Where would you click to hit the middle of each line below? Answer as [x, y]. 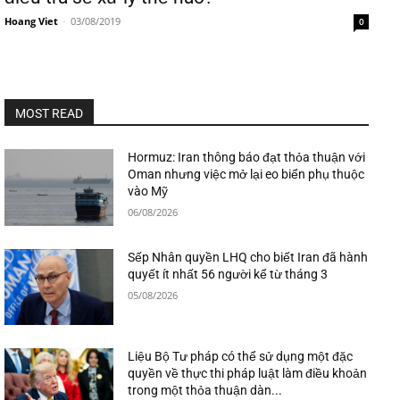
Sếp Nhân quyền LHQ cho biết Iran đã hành [248, 257]
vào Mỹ [148, 191]
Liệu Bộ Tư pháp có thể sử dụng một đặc [241, 357]
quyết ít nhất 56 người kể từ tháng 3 [228, 274]
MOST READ [49, 113]
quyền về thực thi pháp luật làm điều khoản [248, 374]
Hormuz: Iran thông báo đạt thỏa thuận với [247, 157]
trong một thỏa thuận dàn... [205, 391]
